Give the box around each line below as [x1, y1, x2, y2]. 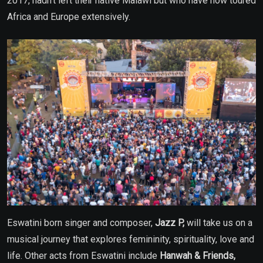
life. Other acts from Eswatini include [7, 249, 160, 261]
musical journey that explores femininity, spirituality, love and [7, 233, 254, 245]
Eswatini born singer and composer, [7, 217, 155, 228]
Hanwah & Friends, [160, 249, 235, 261]
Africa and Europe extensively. [7, 11, 130, 22]
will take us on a [187, 217, 252, 228]
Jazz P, [155, 217, 187, 228]
